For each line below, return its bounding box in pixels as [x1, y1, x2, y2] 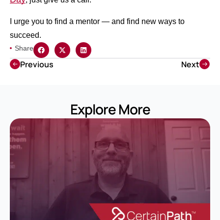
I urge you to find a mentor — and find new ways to [10, 17, 185, 26]
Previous [20, 58, 54, 70]
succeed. [10, 30, 41, 39]
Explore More [70, 99, 150, 118]
